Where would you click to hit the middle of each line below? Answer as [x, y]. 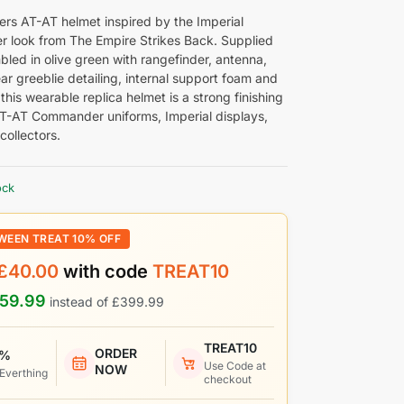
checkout [227, 380]
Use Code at [234, 366]
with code [108, 272]
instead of [81, 302]
